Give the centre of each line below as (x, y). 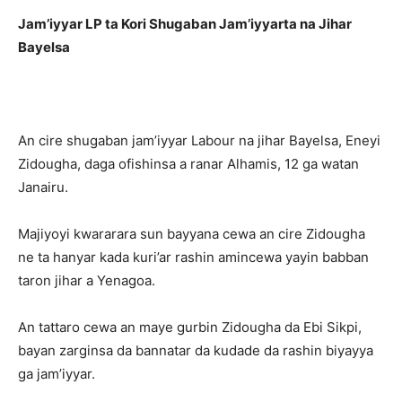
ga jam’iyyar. (57, 374)
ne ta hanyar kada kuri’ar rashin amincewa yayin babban (193, 257)
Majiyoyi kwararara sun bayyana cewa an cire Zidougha (192, 234)
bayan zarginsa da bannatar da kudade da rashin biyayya (196, 350)
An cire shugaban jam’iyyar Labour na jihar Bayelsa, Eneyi (199, 140)
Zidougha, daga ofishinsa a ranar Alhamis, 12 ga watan (188, 164)
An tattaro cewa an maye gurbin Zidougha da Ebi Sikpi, (190, 327)
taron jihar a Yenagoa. (87, 280)
